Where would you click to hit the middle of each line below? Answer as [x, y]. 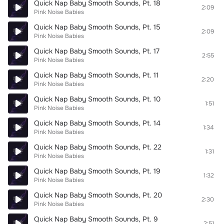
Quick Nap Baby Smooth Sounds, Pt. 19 [97, 171]
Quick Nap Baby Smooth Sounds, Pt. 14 [97, 123]
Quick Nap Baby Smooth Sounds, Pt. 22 [98, 147]
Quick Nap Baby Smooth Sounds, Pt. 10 [97, 99]
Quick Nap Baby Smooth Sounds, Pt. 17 [97, 51]
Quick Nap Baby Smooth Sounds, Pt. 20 [98, 195]
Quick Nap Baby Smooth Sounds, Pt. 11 [96, 75]
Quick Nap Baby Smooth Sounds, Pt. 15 [97, 27]
